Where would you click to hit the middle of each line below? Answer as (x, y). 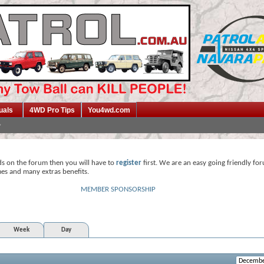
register (129, 163)
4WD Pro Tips (52, 110)
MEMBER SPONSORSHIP (118, 189)
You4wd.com (109, 110)
